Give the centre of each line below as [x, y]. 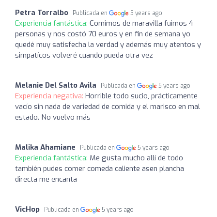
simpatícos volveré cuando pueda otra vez [84, 55]
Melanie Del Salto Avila [56, 85]
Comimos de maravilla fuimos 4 [141, 23]
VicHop [27, 209]
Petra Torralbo [42, 13]
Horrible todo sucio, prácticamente [141, 96]
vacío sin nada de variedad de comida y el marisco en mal [108, 107]
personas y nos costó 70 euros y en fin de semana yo [103, 34]
